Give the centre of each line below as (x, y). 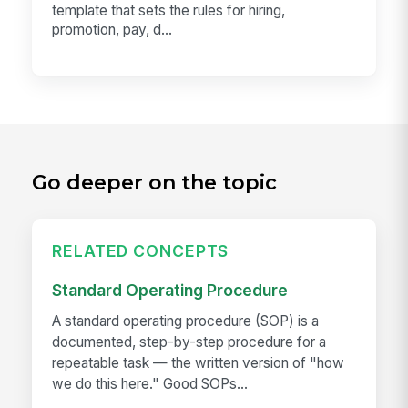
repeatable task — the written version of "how (199, 363)
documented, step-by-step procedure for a (189, 342)
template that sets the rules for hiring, (169, 11)
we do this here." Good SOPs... (150, 384)
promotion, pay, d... (112, 30)
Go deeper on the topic (155, 183)
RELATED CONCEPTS (141, 250)
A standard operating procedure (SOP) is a (186, 321)
